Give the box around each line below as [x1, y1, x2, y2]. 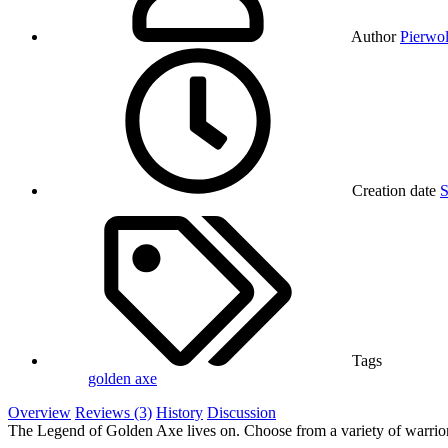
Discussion [207, 404, 276, 422]
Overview [8, 404, 71, 422]
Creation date [352, 182, 436, 200]
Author [351, 28, 396, 46]
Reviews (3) [75, 404, 152, 422]
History [156, 404, 203, 422]
